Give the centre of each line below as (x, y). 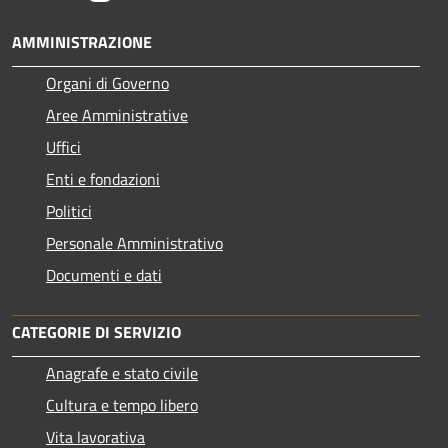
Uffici (63, 146)
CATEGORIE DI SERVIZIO (96, 331)
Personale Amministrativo (134, 242)
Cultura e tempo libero (122, 404)
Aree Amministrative (117, 114)
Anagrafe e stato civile (122, 372)
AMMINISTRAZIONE (82, 41)
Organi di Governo (107, 82)
